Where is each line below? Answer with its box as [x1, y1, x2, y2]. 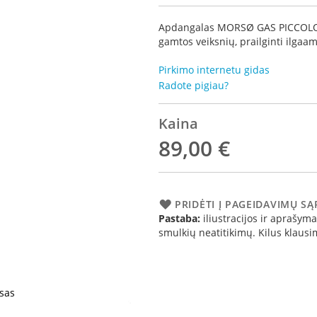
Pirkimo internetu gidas [158, 63, 270, 76]
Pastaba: [158, 212, 200, 225]
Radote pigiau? [158, 79, 229, 92]
